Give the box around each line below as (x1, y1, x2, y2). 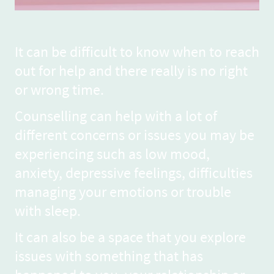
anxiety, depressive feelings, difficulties (15, 163, 253, 183)
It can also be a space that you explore (15, 228, 246, 247)
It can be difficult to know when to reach (15, 42, 259, 61)
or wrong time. (15, 80, 107, 99)
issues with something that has (15, 246, 203, 266)
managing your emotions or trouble (15, 182, 231, 202)
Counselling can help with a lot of (15, 106, 217, 126)
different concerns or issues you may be (15, 125, 254, 145)
